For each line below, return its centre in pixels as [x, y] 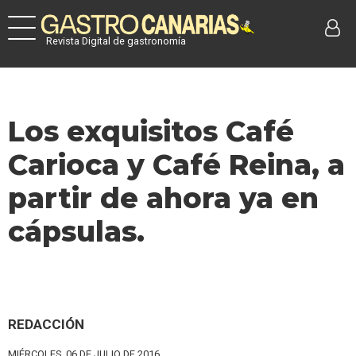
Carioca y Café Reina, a [176, 165]
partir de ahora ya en [163, 198]
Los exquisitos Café [151, 132]
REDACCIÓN [46, 324]
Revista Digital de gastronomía [116, 41]
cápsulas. [76, 232]
